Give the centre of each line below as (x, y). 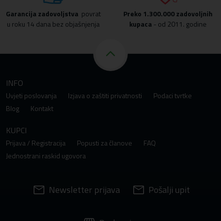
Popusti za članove (105, 143)
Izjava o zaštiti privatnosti (105, 95)
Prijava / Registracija (36, 143)
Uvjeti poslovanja (31, 95)
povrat (90, 14)
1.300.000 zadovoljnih (178, 14)
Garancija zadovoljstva (42, 14)
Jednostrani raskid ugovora (46, 156)
